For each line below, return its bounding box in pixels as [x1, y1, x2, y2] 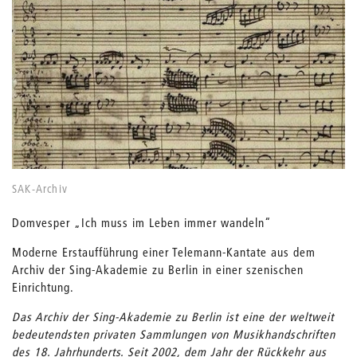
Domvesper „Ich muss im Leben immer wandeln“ [12, 214, 272, 230]
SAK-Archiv [12, 181, 68, 196]
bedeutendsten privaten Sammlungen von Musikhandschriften [12, 325, 335, 342]
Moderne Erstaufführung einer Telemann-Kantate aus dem [12, 243, 316, 260]
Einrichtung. [12, 278, 74, 295]
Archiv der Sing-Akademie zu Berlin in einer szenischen [12, 261, 304, 277]
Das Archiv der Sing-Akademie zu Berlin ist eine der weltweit [12, 308, 334, 324]
